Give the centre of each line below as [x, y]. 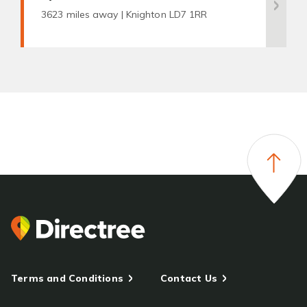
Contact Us [189, 278]
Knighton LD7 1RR [167, 14]
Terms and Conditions [67, 278]
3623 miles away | [84, 14]
